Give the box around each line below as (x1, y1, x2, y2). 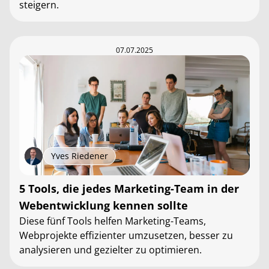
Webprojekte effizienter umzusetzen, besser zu (19, 229, 233, 242)
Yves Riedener (51, 150, 108, 162)
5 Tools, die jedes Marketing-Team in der (19, 181, 239, 196)
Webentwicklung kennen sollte (19, 198, 188, 213)
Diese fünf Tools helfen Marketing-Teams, (19, 214, 206, 228)
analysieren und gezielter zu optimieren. (19, 243, 202, 256)
